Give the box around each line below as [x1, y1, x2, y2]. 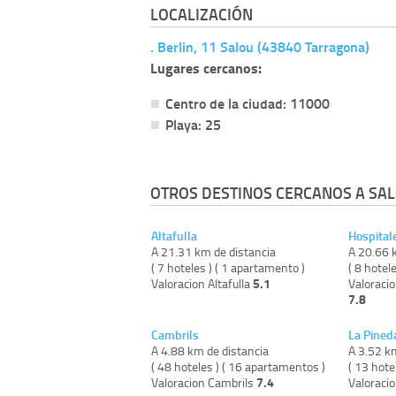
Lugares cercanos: [150, 57, 262, 78]
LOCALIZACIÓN [150, 2, 253, 26]
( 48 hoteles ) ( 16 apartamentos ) [151, 357, 325, 375]
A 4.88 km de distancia [151, 341, 269, 359]
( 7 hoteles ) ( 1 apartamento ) [151, 258, 305, 276]
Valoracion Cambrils [151, 373, 256, 391]
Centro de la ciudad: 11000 [165, 92, 330, 113]
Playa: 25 [165, 113, 221, 134]
